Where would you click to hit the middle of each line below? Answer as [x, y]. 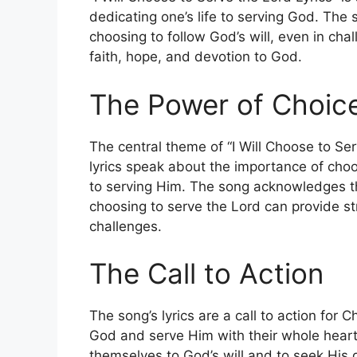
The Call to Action [206, 274]
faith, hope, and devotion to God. [196, 57]
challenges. [126, 226]
